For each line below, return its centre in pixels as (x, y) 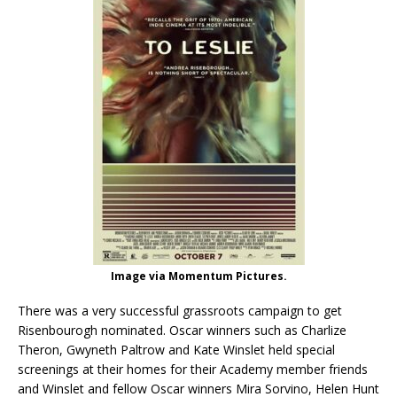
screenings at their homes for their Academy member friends (193, 369)
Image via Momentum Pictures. (198, 276)
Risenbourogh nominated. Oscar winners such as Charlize (182, 330)
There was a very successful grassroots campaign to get (180, 310)
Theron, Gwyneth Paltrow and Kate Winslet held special (176, 349)
